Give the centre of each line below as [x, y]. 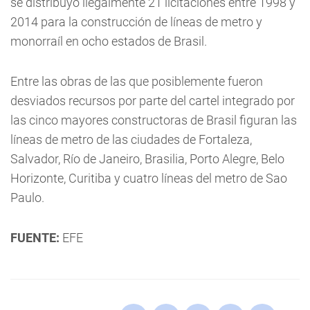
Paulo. [27, 198]
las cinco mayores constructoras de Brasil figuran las [154, 120]
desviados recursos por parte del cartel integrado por [153, 101]
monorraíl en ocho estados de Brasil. [109, 41]
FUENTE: [35, 238]
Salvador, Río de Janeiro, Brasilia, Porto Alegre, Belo [147, 159]
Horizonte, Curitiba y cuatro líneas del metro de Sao [149, 178]
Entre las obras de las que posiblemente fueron [137, 81]
